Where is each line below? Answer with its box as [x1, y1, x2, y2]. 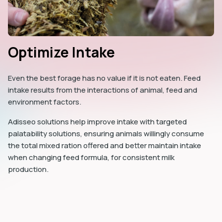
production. [8, 164, 50, 174]
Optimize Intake [8, 42, 115, 61]
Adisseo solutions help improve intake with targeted [8, 116, 187, 127]
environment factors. [8, 96, 83, 107]
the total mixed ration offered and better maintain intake [8, 140, 201, 151]
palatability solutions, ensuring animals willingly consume [8, 128, 204, 139]
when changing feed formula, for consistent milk [8, 152, 174, 163]
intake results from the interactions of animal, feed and [8, 84, 197, 95]
